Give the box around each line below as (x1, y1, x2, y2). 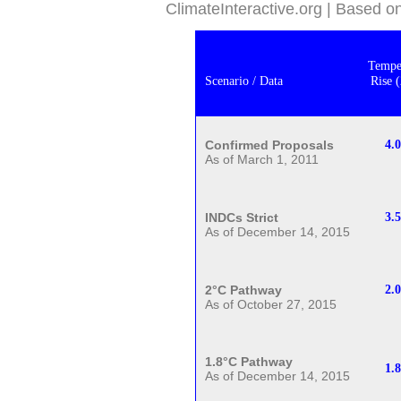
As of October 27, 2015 (205, 297, 337, 312)
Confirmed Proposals (205, 138, 335, 153)
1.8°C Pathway (205, 354, 294, 370)
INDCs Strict (205, 210, 279, 226)
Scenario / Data (205, 74, 284, 89)
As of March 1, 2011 (205, 152, 320, 167)
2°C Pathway (205, 283, 283, 298)
